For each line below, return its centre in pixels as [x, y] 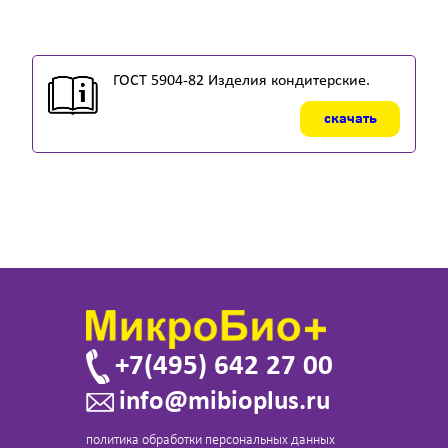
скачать [350, 119]
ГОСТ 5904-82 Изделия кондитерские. [241, 81]
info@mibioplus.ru [224, 402]
